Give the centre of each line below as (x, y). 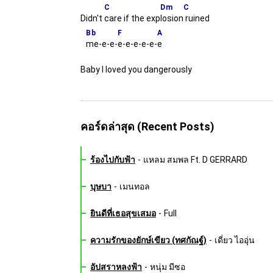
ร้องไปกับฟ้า (113, 160)
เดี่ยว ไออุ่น (235, 240)
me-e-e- (102, 44)
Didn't (92, 18)
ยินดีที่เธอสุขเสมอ (123, 213)
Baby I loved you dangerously (136, 69)
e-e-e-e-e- (137, 44)
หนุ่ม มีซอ (168, 267)
